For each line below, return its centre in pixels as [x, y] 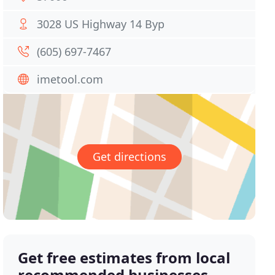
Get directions [129, 157]
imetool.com [70, 79]
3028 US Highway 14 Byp [101, 24]
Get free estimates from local [124, 258]
